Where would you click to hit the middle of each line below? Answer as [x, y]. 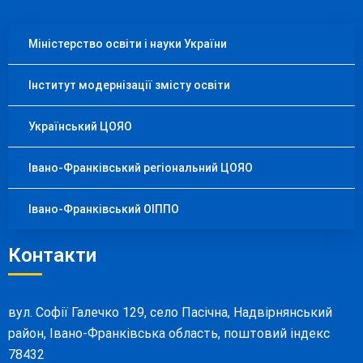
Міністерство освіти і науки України [128, 44]
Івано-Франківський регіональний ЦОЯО [141, 168]
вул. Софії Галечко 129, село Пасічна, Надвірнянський [170, 313]
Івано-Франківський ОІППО [104, 209]
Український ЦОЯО [80, 127]
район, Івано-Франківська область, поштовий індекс [169, 334]
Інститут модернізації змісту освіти [129, 85]
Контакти [52, 256]
